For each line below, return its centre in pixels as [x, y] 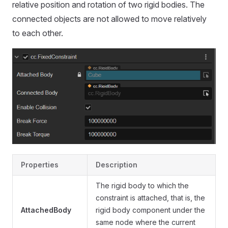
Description [117, 164]
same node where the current [146, 222]
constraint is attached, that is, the [150, 197]
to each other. [38, 33]
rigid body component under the [150, 210]
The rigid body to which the [142, 185]
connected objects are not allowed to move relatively [109, 19]
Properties [40, 164]
